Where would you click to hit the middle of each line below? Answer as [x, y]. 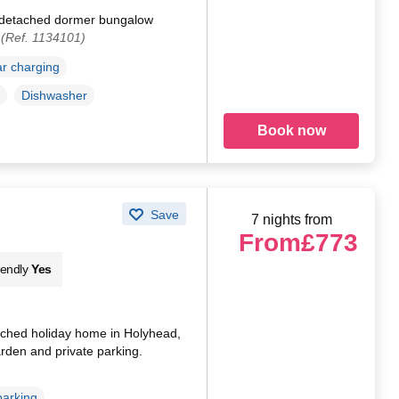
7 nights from [291, 219]
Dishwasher [54, 95]
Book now [291, 130]
